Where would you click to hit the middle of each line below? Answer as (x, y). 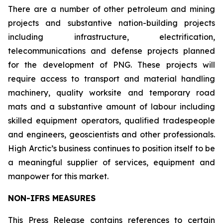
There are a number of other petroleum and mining (111, 9)
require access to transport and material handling (111, 79)
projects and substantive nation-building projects (111, 23)
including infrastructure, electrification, (111, 37)
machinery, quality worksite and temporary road (111, 93)
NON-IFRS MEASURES (52, 198)
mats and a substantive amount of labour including (111, 107)
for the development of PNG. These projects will (111, 65)
